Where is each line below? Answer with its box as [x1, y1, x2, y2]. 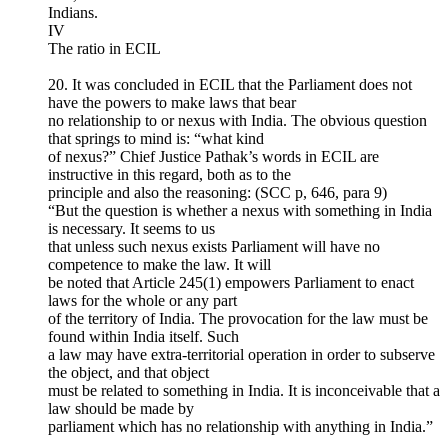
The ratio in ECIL [48, 39, 161, 57]
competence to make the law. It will [48, 255, 271, 273]
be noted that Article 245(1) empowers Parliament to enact [48, 273, 414, 291]
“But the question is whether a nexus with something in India [48, 201, 432, 219]
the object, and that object [48, 363, 209, 381]
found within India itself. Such [48, 327, 239, 345]
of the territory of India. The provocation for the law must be [48, 309, 428, 327]
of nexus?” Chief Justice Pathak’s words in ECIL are [48, 147, 379, 165]
